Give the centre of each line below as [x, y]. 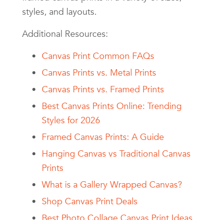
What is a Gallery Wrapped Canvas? [112, 184]
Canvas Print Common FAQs [98, 55]
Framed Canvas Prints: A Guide [103, 137]
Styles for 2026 [71, 120]
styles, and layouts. [59, 11]
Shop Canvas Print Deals [90, 201]
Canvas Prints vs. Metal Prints [99, 72]
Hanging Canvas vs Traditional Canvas [116, 153]
